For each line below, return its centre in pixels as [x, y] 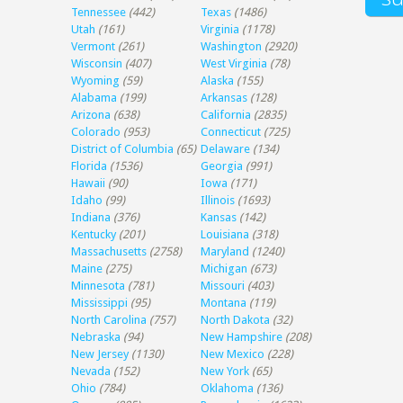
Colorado [96, 132]
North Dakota [236, 320]
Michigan [224, 269]
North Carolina [109, 320]
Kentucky [94, 234]
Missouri [223, 286]
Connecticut [231, 132]
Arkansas [224, 98]
